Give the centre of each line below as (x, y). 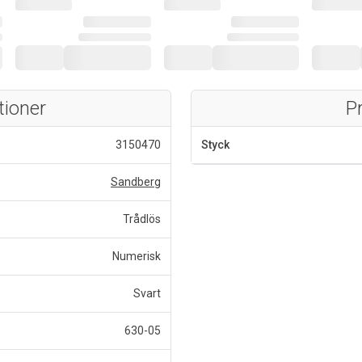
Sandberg (136, 181)
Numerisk (137, 256)
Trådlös (142, 219)
